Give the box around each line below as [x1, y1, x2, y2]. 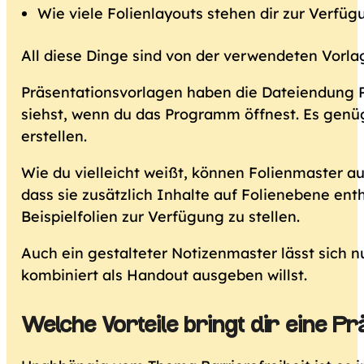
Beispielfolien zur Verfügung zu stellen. [21, 206, 301, 226]
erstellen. [21, 126, 88, 145]
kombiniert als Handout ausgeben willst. [21, 265, 308, 284]
